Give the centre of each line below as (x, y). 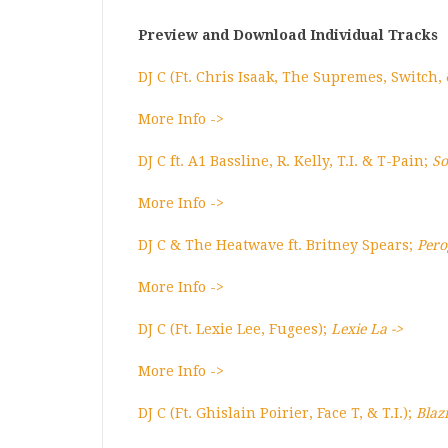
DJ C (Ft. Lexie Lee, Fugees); (234, 329)
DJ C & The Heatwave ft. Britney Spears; (277, 245)
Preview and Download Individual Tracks (288, 35)
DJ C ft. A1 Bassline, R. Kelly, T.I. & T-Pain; (285, 161)
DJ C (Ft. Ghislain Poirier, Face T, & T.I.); (277, 413)
